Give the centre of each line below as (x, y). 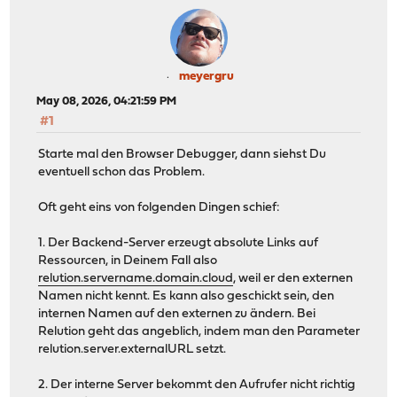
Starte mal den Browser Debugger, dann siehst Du (183, 154)
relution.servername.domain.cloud (136, 278)
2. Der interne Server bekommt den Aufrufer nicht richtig (197, 385)
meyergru (206, 77)
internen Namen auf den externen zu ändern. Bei (177, 314)
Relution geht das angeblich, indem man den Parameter (199, 331)
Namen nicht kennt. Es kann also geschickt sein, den (187, 296)
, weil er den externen (293, 278)
